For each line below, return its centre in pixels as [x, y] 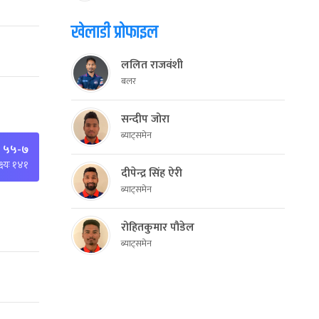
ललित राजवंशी [152, 65]
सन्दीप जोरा [145, 119]
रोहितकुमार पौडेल [158, 228]
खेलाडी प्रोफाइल [115, 33]
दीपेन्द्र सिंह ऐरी [152, 173]
